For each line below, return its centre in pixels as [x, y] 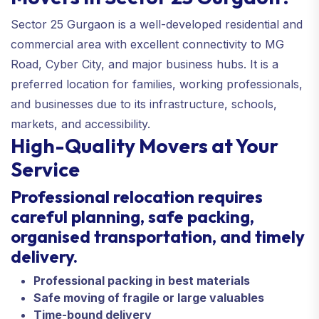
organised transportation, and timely [158, 236]
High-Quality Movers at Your [145, 145]
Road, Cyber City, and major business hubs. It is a [145, 64]
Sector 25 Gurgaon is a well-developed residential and [157, 24]
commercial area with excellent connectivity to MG [147, 44]
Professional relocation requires [137, 196]
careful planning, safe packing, [132, 216]
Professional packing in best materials [142, 280]
